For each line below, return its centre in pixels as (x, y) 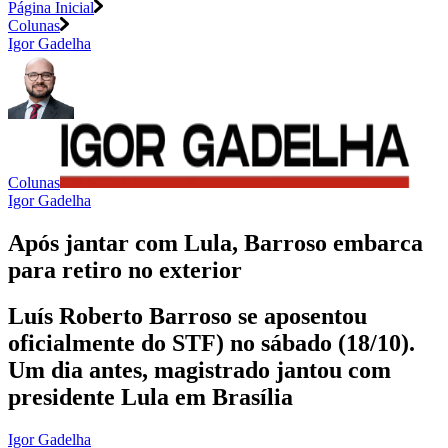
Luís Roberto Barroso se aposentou (187, 316)
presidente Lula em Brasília (150, 397)
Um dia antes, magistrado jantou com (199, 370)
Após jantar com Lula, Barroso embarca (215, 242)
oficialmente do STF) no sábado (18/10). (211, 343)
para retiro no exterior (125, 269)
